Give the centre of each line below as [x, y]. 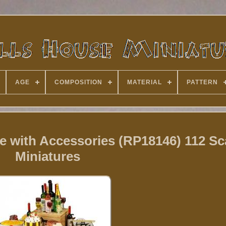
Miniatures [47, 157]
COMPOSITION [78, 82]
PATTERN [202, 82]
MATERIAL [144, 82]
